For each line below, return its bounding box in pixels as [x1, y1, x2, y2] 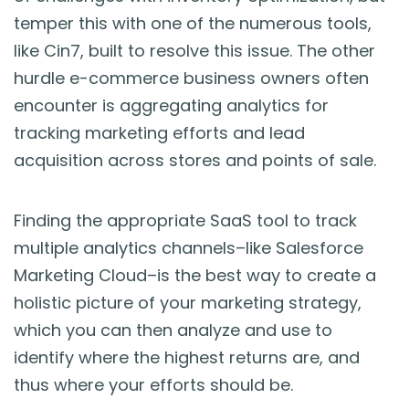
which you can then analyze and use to [14, 318, 332, 341]
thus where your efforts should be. [14, 372, 293, 396]
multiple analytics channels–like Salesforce [14, 236, 363, 259]
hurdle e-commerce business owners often [14, 66, 369, 89]
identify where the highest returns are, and [14, 345, 360, 369]
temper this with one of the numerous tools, [14, 11, 372, 35]
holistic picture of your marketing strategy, [14, 290, 362, 314]
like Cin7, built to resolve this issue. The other [14, 38, 375, 62]
